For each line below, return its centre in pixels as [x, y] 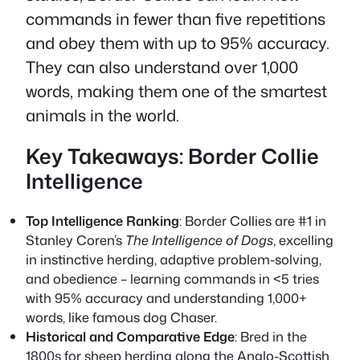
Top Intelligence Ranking [102, 220]
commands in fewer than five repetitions [176, 18]
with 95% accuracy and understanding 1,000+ [166, 297]
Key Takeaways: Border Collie [172, 156]
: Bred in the [271, 336]
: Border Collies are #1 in [253, 220]
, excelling [303, 239]
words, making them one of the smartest [176, 90]
